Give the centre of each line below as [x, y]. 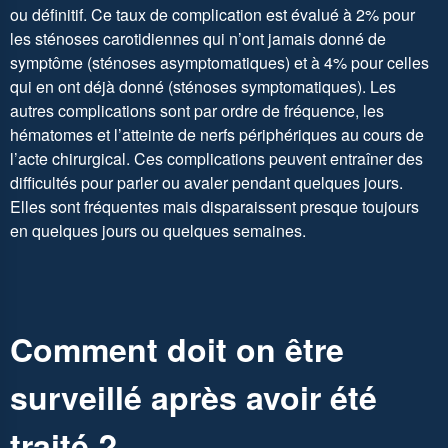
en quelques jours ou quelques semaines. [158, 230]
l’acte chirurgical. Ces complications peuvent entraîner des [216, 158]
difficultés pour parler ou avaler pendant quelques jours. [206, 182]
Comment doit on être [177, 349]
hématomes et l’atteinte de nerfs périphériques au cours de [217, 134]
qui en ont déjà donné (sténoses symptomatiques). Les [203, 86]
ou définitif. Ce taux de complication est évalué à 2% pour [212, 14]
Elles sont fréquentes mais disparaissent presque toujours [214, 206]
